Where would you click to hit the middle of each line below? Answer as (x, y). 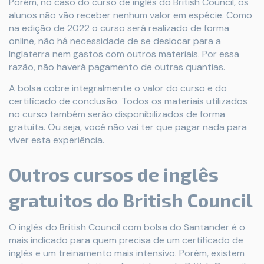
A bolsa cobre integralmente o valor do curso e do (118, 88)
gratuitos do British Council (131, 199)
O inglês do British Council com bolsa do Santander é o (127, 227)
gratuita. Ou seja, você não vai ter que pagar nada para (128, 127)
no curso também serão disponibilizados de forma (117, 114)
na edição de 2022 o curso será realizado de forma (119, 28)
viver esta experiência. (57, 140)
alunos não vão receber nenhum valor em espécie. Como (131, 15)
